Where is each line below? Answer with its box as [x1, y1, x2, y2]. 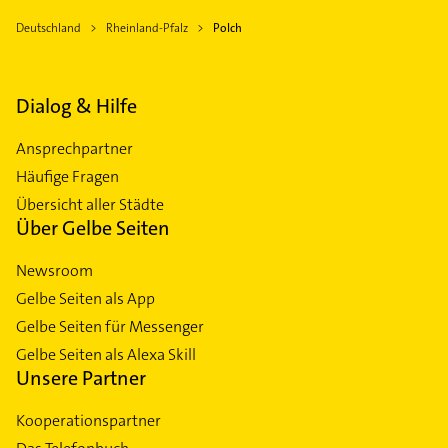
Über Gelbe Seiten [16, 215, 170, 242]
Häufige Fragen [16, 166, 119, 188]
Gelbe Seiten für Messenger [16, 316, 204, 338]
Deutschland [16, 20, 81, 37]
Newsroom [16, 260, 93, 282]
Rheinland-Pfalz [106, 20, 188, 37]
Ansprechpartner [16, 138, 133, 160]
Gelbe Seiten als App [16, 288, 155, 310]
